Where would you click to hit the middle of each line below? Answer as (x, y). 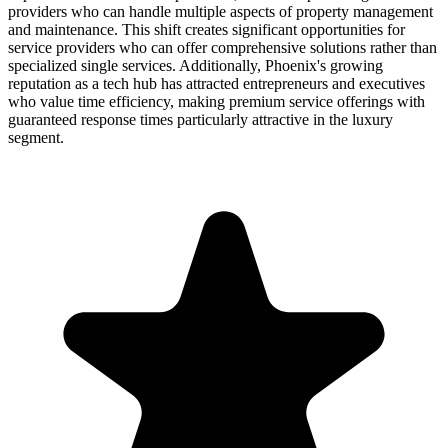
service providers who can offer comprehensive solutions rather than (222, 47)
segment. (36, 137)
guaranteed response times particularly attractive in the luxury (200, 119)
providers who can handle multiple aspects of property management (220, 11)
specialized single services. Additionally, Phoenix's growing (195, 65)
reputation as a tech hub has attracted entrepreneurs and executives (216, 83)
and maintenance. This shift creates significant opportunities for (206, 29)
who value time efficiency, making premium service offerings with (216, 101)
